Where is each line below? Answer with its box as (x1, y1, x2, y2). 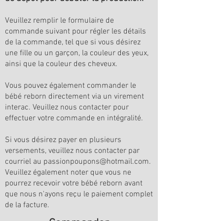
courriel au (5, 157, 43, 167)
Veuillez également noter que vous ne (5, 168, 131, 178)
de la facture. (5, 200, 49, 211)
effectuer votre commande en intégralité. (5, 113, 143, 124)
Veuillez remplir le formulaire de (5, 16, 114, 26)
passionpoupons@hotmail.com (43, 157, 149, 167)
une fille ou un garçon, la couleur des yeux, (5, 48, 148, 59)
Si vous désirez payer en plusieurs (5, 135, 121, 146)
